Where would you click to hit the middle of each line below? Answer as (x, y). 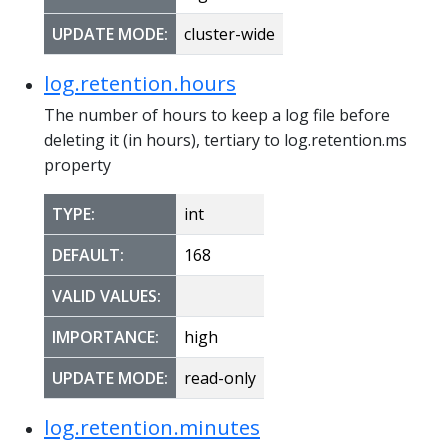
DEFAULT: (88, 254)
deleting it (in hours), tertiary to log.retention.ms (225, 139)
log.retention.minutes (152, 426)
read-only (220, 377)
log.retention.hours (140, 82)
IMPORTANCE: (105, 336)
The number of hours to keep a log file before (217, 114)
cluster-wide (229, 33)
